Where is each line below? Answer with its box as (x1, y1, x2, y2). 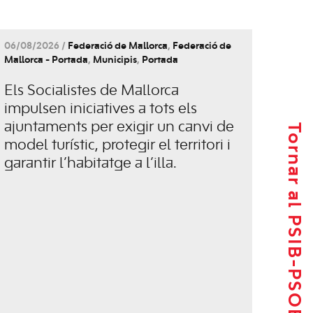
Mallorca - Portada (3, 55, 88, 65)
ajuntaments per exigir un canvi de (3, 119, 234, 134)
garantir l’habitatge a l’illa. (3, 156, 177, 170)
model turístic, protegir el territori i (3, 138, 231, 152)
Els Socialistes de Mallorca (3, 83, 179, 98)
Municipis (92, 55, 137, 65)
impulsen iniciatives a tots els (3, 101, 197, 116)
